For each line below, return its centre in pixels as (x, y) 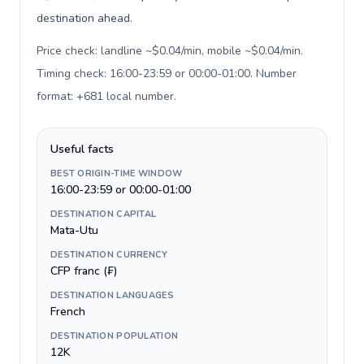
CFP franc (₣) (84, 271)
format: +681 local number (105, 96)
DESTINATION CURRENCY (109, 255)
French (68, 312)
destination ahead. (84, 18)
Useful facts (82, 149)
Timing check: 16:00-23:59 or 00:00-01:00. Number (167, 74)
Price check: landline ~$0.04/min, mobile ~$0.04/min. (170, 51)
